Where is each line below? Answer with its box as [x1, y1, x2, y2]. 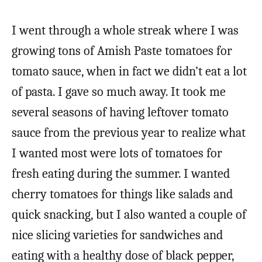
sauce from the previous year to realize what [12, 125, 246, 140]
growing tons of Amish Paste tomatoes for [12, 43, 232, 58]
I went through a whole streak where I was [12, 22, 239, 38]
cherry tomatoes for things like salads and [12, 186, 233, 202]
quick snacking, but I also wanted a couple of [12, 206, 246, 222]
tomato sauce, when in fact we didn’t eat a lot [12, 63, 247, 79]
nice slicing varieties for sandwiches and [12, 227, 223, 243]
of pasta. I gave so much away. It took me [12, 84, 226, 99]
